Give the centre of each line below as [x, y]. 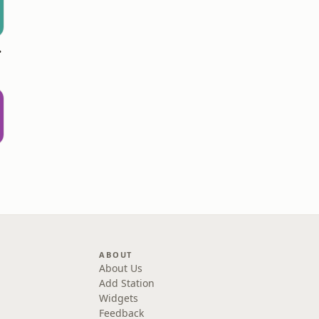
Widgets [119, 298]
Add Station [127, 283]
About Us [121, 268]
